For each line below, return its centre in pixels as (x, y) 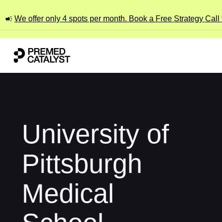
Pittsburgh (82, 164)
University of (95, 134)
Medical (68, 193)
